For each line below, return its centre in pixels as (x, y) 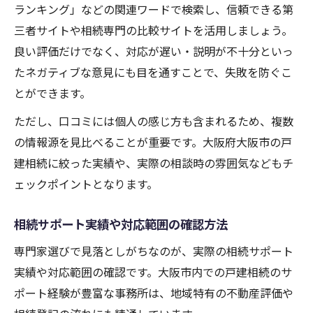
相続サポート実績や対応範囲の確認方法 (121, 224)
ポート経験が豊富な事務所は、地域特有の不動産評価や (154, 293)
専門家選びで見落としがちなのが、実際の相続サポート (154, 251)
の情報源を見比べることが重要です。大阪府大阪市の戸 (153, 142)
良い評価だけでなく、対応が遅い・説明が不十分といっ (154, 51)
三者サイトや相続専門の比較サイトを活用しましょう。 (153, 30)
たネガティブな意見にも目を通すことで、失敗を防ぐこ (153, 72)
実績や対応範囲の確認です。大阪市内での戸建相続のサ (153, 272)
